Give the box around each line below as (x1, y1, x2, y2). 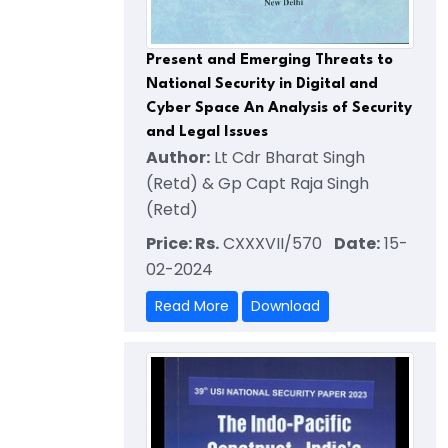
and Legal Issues (146, 125, 268, 141)
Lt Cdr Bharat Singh (210, 146, 365, 170)
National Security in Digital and (146, 77, 378, 93)
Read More (155, 296, 229, 317)
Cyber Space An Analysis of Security (146, 101, 412, 117)
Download (251, 296, 320, 317)
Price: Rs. (146, 232, 219, 256)
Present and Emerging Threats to (146, 53, 393, 69)
